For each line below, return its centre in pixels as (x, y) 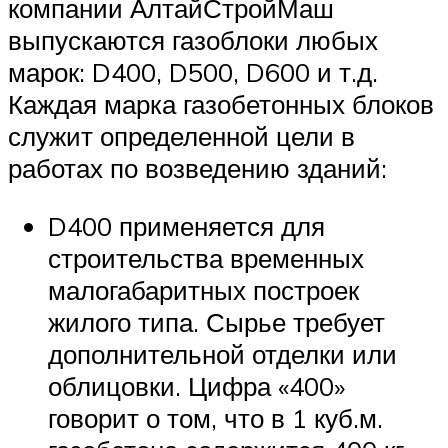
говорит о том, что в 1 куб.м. (215, 417)
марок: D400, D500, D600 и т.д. (193, 72)
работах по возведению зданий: (197, 168)
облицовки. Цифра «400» (196, 385)
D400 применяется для (186, 225)
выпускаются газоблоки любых (193, 40)
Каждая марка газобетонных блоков (221, 104)
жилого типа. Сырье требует (216, 321)
